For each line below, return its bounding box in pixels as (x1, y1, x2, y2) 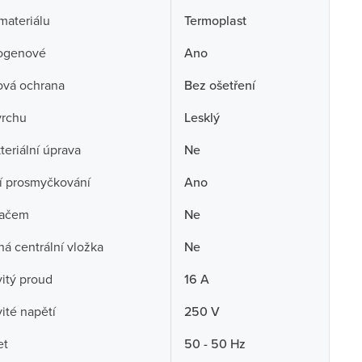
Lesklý (183, 108, 220, 126)
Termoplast (183, 11, 246, 29)
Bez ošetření (183, 76, 255, 94)
